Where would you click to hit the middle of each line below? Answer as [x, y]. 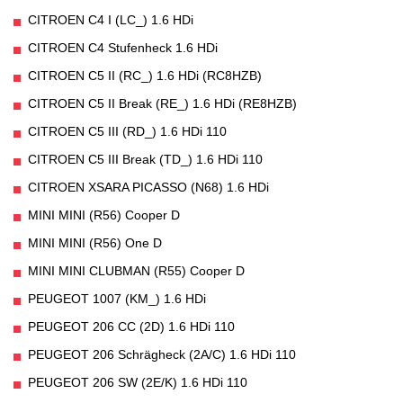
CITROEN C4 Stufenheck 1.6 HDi [123, 48]
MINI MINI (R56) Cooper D [104, 215]
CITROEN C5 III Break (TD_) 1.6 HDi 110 [145, 160]
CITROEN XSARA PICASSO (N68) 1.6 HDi [148, 188]
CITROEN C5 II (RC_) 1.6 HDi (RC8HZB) [145, 76]
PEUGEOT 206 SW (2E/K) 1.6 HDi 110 [138, 383]
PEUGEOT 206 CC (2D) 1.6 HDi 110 [131, 327]
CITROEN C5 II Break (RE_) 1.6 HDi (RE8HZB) [162, 104]
